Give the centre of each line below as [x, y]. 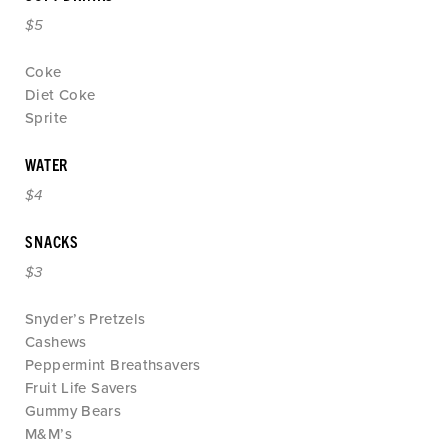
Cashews [56, 342]
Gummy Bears [73, 411]
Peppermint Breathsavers [113, 365]
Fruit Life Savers [81, 388]
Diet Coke [60, 95]
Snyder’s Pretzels [85, 319]
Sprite [46, 118]
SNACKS [52, 241]
